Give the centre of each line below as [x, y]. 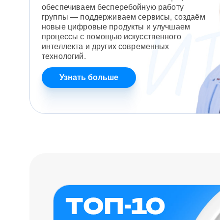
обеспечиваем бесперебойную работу [113, 7]
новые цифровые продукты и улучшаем [116, 27]
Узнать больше [89, 77]
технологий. [64, 56]
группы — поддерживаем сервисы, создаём [124, 17]
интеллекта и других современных [106, 46]
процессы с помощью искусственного [111, 37]
